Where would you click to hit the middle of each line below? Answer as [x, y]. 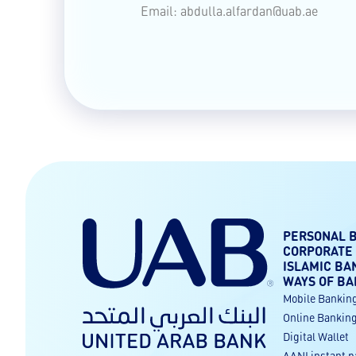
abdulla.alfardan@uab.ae [249, 11]
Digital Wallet [316, 336]
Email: [161, 11]
